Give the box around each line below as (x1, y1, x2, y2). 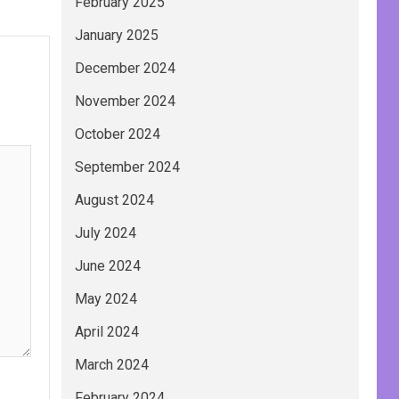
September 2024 (74, 159, 180, 176)
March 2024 (74, 356, 149, 374)
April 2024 (74, 323, 139, 341)
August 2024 (74, 191, 154, 209)
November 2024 (74, 93, 175, 110)
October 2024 (74, 126, 160, 143)
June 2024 (74, 257, 141, 275)
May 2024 (74, 290, 137, 308)
